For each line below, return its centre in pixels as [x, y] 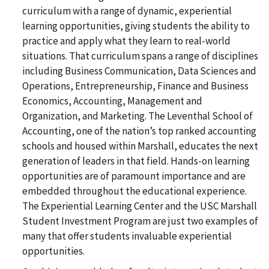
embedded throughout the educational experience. [134, 191]
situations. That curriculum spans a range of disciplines [140, 56]
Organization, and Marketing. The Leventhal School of [138, 116]
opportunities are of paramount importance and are [134, 176]
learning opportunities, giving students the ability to [136, 26]
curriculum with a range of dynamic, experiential [127, 11]
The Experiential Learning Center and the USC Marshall [140, 206]
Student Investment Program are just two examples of [140, 221]
